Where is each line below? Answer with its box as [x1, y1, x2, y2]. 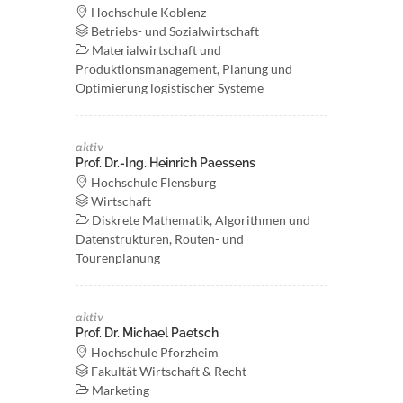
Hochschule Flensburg [88, 175, 216, 190]
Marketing [89, 382, 149, 398]
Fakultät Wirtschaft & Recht [88, 363, 246, 379]
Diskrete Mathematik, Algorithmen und [89, 212, 310, 228]
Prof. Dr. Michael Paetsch [76, 326, 219, 340]
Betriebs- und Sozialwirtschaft [88, 23, 259, 39]
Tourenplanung [76, 250, 160, 265]
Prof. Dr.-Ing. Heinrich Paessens [76, 156, 255, 170]
